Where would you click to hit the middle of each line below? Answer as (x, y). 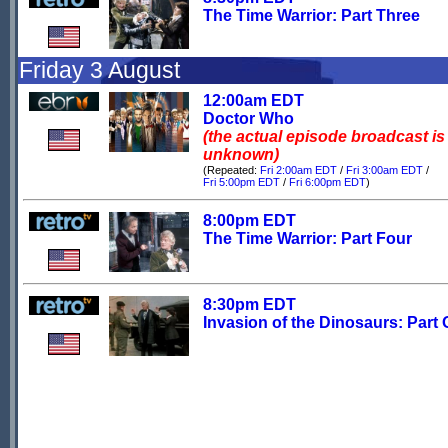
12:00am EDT (253, 100)
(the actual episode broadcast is (324, 136)
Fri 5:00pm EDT (241, 182)
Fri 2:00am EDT (298, 170)
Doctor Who (248, 118)
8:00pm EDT (249, 220)
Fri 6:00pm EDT (327, 182)
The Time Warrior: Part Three (311, 15)
